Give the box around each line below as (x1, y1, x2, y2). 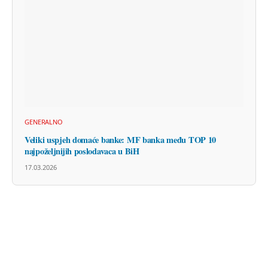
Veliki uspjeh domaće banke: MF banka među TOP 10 (25, 133, 217, 147)
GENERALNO (25, 117, 63, 127)
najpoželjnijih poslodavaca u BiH (25, 145, 139, 158)
